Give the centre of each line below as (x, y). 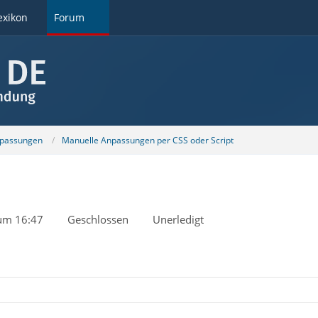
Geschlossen (98, 219)
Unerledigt (178, 219)
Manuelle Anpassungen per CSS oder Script (147, 140)
